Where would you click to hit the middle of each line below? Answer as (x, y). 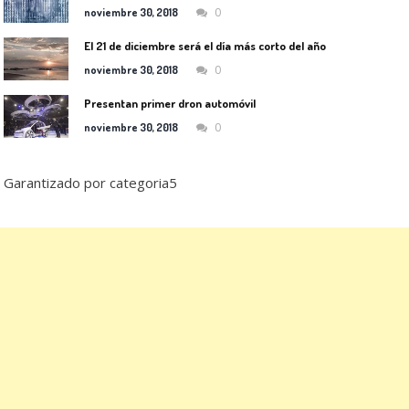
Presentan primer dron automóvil (170, 103)
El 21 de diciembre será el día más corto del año (205, 45)
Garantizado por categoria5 (91, 182)
